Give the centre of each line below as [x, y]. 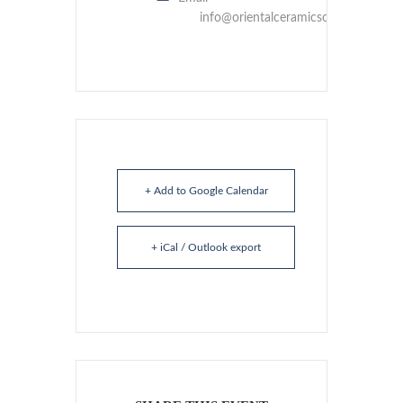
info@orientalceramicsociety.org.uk [296, 18]
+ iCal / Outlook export [206, 248]
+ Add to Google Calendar [206, 191]
